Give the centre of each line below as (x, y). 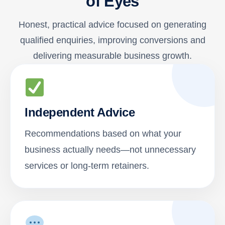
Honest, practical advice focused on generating (113, 25)
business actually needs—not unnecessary (110, 150)
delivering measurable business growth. (113, 56)
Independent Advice (80, 113)
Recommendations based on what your (103, 134)
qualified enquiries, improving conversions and (113, 40)
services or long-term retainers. (87, 166)
